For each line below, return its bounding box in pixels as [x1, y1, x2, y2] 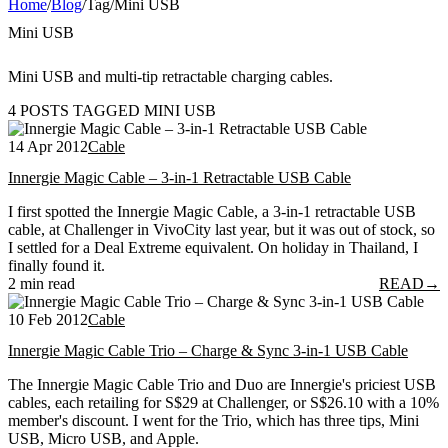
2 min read [8, 275, 75, 293]
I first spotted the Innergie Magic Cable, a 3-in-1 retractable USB [8, 203, 416, 221]
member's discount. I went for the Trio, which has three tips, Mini [8, 412, 419, 430]
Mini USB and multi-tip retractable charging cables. [8, 67, 333, 85]
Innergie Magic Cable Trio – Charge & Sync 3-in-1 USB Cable [8, 342, 408, 360]
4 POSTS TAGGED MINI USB [8, 101, 216, 119]
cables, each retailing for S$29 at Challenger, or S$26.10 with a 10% [8, 394, 439, 412]
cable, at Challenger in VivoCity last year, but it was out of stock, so [8, 221, 435, 239]
